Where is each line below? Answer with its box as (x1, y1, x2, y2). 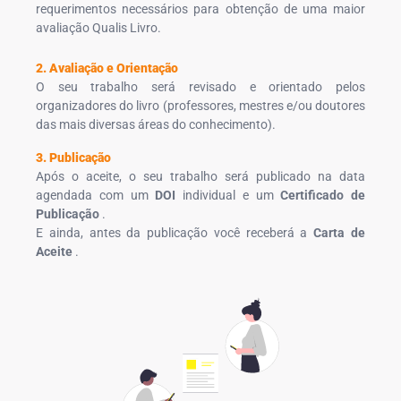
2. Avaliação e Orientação (36, 60, 178, 75)
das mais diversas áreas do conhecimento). (36, 116, 276, 132)
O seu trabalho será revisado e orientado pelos (36, 79, 365, 94)
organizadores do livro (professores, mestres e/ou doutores (36, 98, 365, 113)
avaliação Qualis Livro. (36, 20, 161, 35)
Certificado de (280, 187, 365, 202)
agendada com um (36, 187, 156, 202)
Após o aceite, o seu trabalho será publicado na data (36, 168, 365, 183)
